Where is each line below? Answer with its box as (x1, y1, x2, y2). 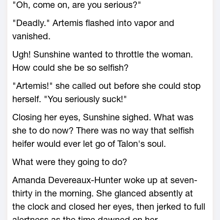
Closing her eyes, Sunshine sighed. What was (12, 112, 193, 122)
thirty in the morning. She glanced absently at (12, 188, 193, 198)
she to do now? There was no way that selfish (12, 125, 194, 136)
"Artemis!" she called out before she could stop (12, 81, 201, 91)
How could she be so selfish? (12, 62, 129, 73)
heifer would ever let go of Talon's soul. (12, 138, 166, 149)
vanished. (12, 31, 51, 41)
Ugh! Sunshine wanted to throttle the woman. (12, 49, 193, 59)
